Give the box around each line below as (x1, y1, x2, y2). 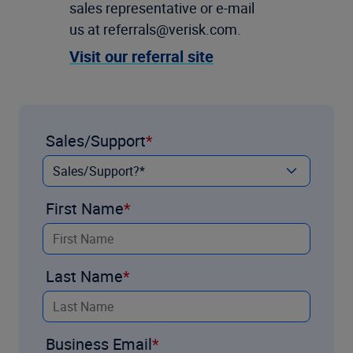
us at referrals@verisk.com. (69, 20, 241, 39)
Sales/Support (46, 130, 146, 152)
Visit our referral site (69, 46, 214, 68)
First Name (46, 198, 124, 220)
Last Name (46, 266, 123, 288)
